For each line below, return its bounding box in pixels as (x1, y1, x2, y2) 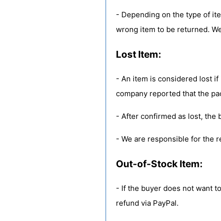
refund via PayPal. (116, 198, 179, 208)
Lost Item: (116, 48, 161, 60)
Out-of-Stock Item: (116, 158, 203, 170)
